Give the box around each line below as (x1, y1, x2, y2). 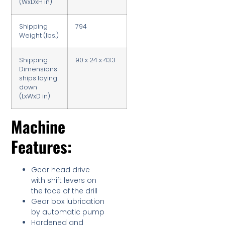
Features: (11, 135, 72, 159)
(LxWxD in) (19, 92, 51, 101)
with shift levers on (31, 175, 97, 186)
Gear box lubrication (31, 196, 105, 207)
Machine (11, 115, 66, 139)
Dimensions (19, 65, 58, 74)
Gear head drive (31, 165, 90, 175)
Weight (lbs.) (19, 31, 59, 40)
